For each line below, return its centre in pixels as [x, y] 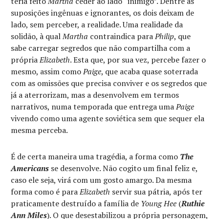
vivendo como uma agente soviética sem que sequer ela [108, 118]
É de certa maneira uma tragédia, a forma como [96, 156]
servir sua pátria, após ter [156, 192]
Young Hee [159, 203]
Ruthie [193, 203]
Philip [165, 36]
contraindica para [122, 36]
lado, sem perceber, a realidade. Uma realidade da [97, 24]
